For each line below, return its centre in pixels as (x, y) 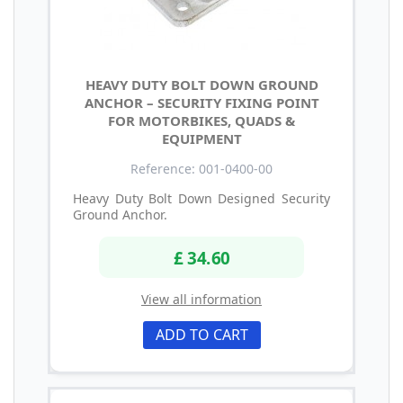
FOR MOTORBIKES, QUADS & (201, 121)
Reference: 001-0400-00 (201, 169)
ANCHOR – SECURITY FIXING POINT (201, 103)
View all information (201, 299)
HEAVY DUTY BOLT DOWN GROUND (201, 85)
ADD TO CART (201, 334)
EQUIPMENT (201, 139)
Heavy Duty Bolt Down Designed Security (201, 199)
